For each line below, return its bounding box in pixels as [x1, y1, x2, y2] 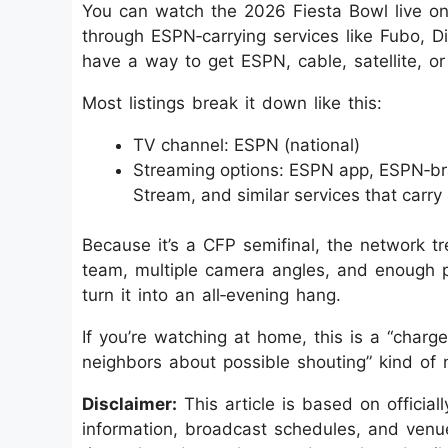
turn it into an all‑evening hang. [82, 285, 341, 305]
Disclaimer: [82, 394, 177, 414]
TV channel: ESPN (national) [133, 134, 360, 155]
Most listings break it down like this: [82, 92, 382, 113]
